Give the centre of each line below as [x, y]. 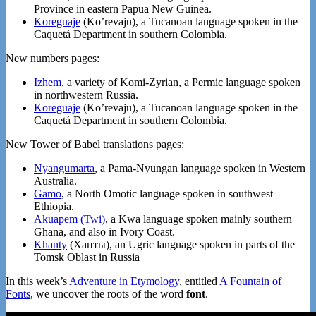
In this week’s [37, 281]
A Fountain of [250, 281]
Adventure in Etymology [124, 281]
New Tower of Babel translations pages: [95, 145]
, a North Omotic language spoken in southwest [167, 194]
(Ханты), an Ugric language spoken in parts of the [181, 245]
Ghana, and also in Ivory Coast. [104, 232]
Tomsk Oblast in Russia [87, 257]
